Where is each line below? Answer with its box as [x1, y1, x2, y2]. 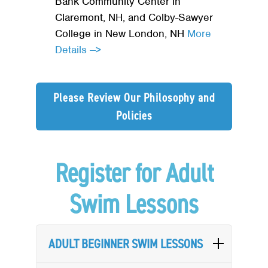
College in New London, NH [55, 27, 187, 41]
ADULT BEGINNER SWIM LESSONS [48, 235, 203, 253]
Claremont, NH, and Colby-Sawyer [55, 11, 213, 25]
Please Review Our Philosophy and [53, 90, 215, 106]
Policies [115, 108, 153, 124]
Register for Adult [54, 156, 214, 191]
